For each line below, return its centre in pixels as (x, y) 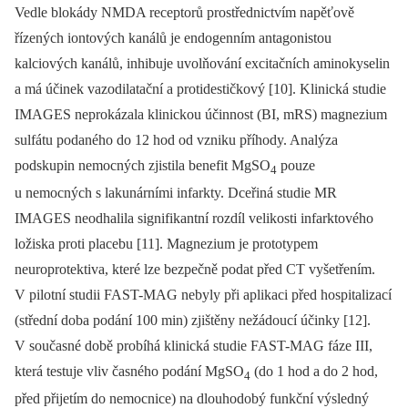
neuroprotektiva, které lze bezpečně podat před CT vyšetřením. (195, 269)
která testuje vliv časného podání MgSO (129, 371)
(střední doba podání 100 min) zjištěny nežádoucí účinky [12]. (193, 320)
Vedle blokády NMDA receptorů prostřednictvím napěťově (184, 12)
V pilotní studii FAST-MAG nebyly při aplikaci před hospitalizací (203, 294)
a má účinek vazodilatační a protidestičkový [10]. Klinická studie (200, 88)
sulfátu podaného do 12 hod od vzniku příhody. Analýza (176, 139)
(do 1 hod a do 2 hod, (314, 371)
